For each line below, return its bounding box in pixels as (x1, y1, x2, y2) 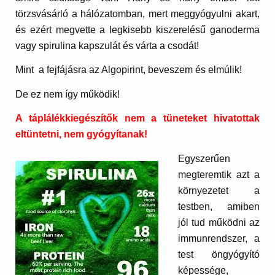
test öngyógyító (178, 249, 260, 260)
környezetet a (178, 185, 260, 196)
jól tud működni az (178, 217, 260, 228)
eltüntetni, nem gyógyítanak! (15, 129, 148, 140)
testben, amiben (178, 201, 260, 212)
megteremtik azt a (178, 169, 260, 180)
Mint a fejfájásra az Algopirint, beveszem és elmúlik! (15, 64, 242, 76)
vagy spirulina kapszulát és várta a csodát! (15, 41, 199, 52)
